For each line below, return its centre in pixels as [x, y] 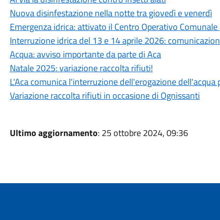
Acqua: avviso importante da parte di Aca [85, 54]
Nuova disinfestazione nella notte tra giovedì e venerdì [111, 13]
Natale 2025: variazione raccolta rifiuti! [81, 68]
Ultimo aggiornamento [54, 133]
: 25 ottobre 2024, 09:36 [143, 133]
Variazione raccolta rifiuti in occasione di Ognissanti [105, 96]
